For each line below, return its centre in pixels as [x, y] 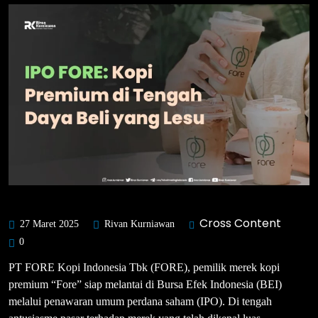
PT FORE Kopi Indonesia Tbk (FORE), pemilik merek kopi [144, 267]
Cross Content [240, 223]
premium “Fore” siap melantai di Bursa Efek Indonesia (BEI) [145, 284]
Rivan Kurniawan [138, 224]
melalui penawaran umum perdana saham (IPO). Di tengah [140, 301]
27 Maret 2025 [48, 224]
